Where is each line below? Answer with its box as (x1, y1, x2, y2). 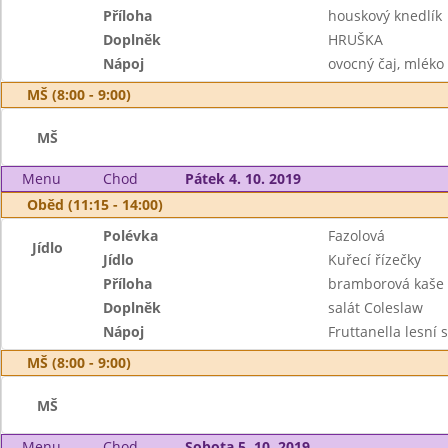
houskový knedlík (327, 6, 442, 25)
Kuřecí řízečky (327, 250, 421, 269)
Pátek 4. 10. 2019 (184, 169, 301, 188)
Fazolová (327, 226, 385, 245)
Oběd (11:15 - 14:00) (27, 195, 163, 214)
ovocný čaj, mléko (327, 54, 444, 73)
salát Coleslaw (327, 298, 423, 317)
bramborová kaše (327, 274, 444, 293)
